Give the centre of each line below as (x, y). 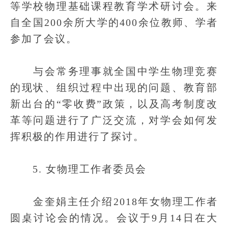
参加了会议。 (44, 39)
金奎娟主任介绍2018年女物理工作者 (114, 202)
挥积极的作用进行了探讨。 (77, 136)
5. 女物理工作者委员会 (78, 169)
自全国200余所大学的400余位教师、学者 (114, 22)
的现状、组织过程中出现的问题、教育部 (114, 88)
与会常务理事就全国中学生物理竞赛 (114, 71)
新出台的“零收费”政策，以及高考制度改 (114, 104)
